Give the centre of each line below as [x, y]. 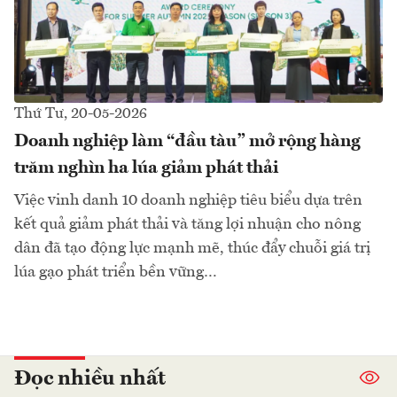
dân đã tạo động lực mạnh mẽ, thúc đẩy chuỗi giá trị [192, 248]
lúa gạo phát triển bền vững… [116, 272]
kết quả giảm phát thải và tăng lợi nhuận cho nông [187, 224]
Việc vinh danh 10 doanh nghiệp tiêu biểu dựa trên [188, 200]
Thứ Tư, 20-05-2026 [81, 113]
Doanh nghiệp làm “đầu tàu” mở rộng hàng [187, 141]
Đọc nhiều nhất [90, 379]
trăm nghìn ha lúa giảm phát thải [146, 168]
